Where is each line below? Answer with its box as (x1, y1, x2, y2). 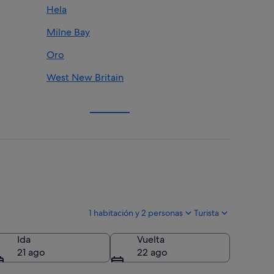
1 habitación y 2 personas (89, 207, 183, 218)
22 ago (137, 245, 168, 259)
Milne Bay (46, 25, 90, 39)
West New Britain (46, 70, 124, 84)
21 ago (17, 245, 45, 259)
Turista (194, 207, 219, 218)
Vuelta (137, 232, 165, 246)
